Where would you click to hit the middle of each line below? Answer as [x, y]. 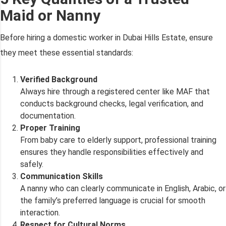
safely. [32, 164]
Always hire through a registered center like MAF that [115, 92]
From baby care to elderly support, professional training [118, 140]
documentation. [48, 116]
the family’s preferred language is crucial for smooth [113, 201]
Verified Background [59, 80]
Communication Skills [62, 177]
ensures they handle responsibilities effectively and [112, 152]
